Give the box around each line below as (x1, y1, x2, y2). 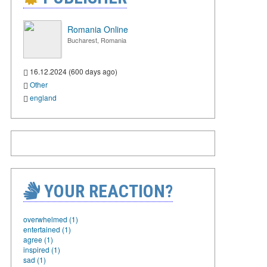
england (30, 92, 57, 103)
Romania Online (67, 23, 128, 35)
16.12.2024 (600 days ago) (28, 66, 117, 76)
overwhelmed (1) (23, 213, 78, 224)
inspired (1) (23, 244, 60, 254)
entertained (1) (23, 223, 71, 234)
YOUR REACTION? (40, 180, 173, 201)
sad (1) (23, 254, 46, 265)
